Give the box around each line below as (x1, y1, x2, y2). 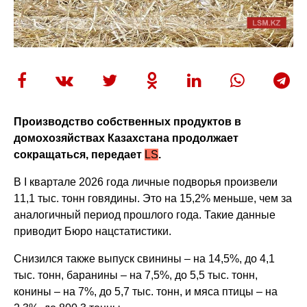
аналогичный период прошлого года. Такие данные (14, 208, 276, 221)
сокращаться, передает (14, 148, 145, 160)
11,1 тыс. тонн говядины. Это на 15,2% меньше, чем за (14, 192, 293, 204)
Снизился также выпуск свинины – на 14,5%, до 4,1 (14, 252, 275, 265)
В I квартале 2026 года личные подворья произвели (14, 175, 278, 188)
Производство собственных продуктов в (14, 115, 242, 127)
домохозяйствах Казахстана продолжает (14, 132, 239, 144)
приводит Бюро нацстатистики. (14, 225, 172, 237)
